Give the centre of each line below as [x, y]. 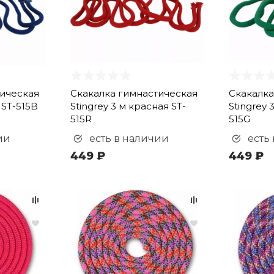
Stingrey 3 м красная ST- [128, 106]
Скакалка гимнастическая [134, 93]
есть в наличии [128, 139]
